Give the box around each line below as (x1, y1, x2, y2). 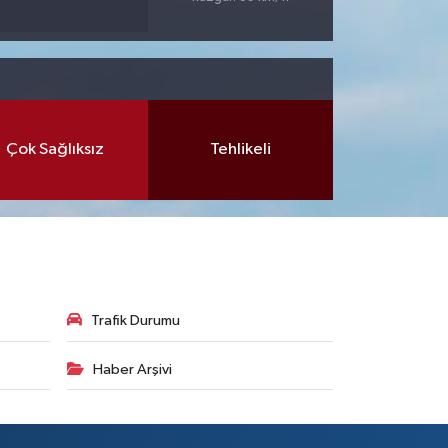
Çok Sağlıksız (5, 141, 104, 158)
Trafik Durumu (90, 313, 180, 328)
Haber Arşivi (92, 361, 172, 377)
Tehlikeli (209, 141, 271, 158)
